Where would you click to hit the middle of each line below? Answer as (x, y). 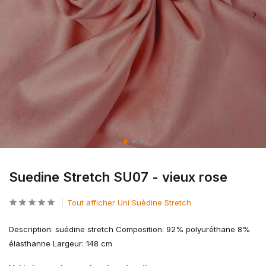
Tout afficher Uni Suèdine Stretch (129, 202)
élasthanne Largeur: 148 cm (61, 243)
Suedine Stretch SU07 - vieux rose (118, 177)
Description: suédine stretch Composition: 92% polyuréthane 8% (129, 229)
